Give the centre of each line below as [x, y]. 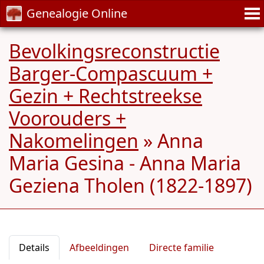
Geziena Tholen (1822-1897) [131, 185]
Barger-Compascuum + [111, 73]
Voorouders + [67, 118]
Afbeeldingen [99, 247]
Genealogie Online [77, 13]
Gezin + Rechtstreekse [105, 96]
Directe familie [181, 247]
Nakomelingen [74, 141]
